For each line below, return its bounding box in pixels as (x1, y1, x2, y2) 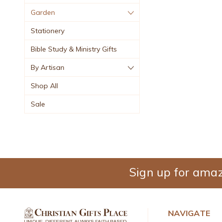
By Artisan (31, 62, 64, 72)
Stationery (31, 26, 64, 35)
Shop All (31, 81, 58, 90)
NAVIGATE (168, 208, 211, 218)
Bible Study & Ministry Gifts (31, 44, 117, 54)
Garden (31, 7, 55, 17)
